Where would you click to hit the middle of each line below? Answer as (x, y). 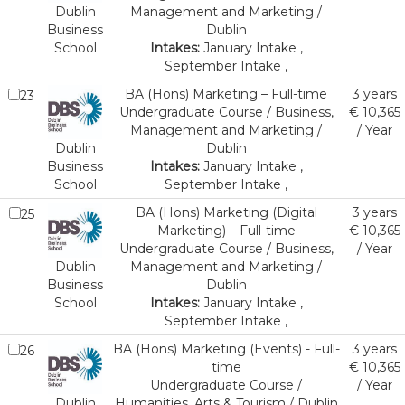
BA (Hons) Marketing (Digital (226, 212)
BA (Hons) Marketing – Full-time (226, 94)
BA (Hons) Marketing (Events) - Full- (226, 349)
